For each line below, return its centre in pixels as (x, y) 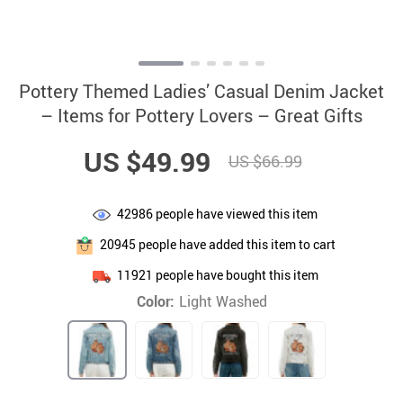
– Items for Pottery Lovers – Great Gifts (201, 116)
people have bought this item (235, 274)
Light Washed (223, 301)
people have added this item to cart (235, 244)
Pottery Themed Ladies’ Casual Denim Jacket (201, 91)
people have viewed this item (235, 213)
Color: (155, 301)
